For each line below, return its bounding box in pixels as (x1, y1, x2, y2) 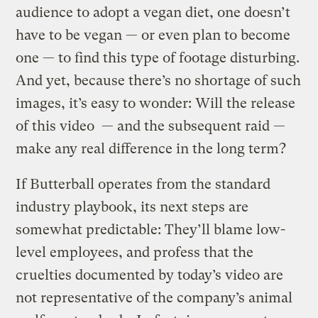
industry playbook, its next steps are (16, 198, 249, 215)
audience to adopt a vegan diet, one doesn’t (16, 4, 291, 21)
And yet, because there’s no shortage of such (16, 72, 302, 89)
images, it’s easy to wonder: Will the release (16, 94, 296, 111)
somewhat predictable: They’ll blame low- (16, 221, 286, 238)
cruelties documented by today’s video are (16, 266, 284, 283)
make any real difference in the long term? (16, 140, 287, 157)
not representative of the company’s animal (16, 289, 293, 306)
